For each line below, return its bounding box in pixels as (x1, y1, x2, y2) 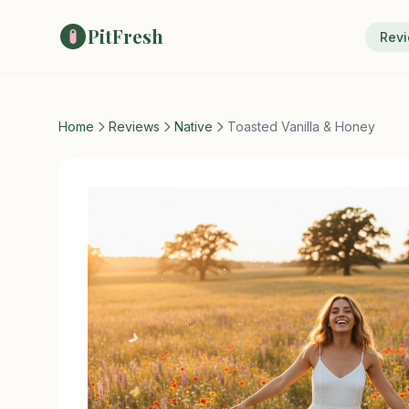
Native (174, 119, 213, 134)
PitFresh (88, 24, 163, 48)
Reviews (109, 119, 160, 134)
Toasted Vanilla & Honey (227, 119, 375, 134)
